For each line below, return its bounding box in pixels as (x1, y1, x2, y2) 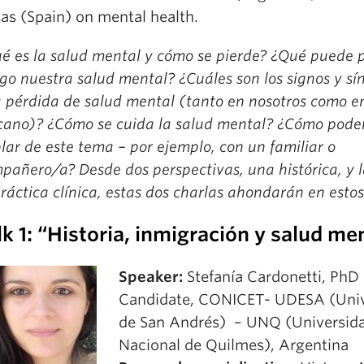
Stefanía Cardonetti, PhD (183, 268, 359, 285)
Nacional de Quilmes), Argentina (119, 336, 349, 353)
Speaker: (119, 268, 183, 285)
